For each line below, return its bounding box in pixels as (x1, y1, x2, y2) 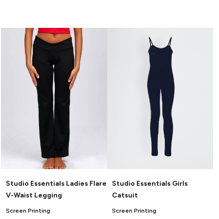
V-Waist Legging (6, 191, 62, 200)
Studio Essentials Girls (112, 179, 188, 188)
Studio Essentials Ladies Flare (6, 179, 107, 188)
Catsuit (112, 191, 138, 200)
